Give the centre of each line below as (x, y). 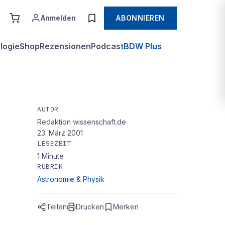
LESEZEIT (54, 143)
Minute (53, 156)
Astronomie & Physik (71, 179)
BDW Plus (143, 46)
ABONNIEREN (140, 18)
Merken (126, 207)
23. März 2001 (60, 133)
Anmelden (59, 18)
